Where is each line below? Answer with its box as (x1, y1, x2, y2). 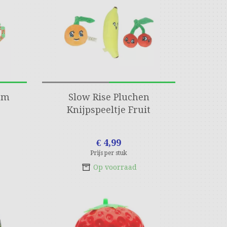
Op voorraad (93, 163, 137, 171)
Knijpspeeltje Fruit (67, 104, 151, 115)
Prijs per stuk (90, 149, 128, 157)
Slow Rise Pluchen (68, 92, 149, 102)
